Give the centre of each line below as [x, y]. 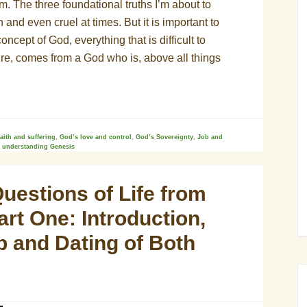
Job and [210, 137]
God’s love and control [96, 137]
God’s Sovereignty [164, 137]
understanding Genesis [38, 147]
